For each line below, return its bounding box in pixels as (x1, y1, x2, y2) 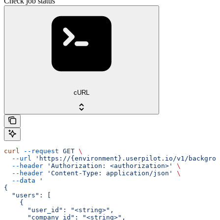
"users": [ (4, 192, 51, 199)
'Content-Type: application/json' (43, 169, 173, 177)
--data (4, 177, 35, 185)
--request (20, 147, 59, 155)
